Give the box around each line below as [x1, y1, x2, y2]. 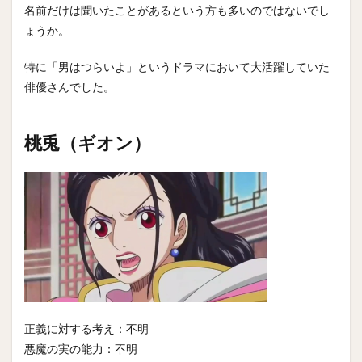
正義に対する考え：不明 [24, 322, 149, 335]
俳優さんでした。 [24, 80, 115, 94]
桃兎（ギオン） [24, 132, 151, 154]
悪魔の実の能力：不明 [24, 342, 137, 356]
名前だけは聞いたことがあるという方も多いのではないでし [24, 3, 330, 17]
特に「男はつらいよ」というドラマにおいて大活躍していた [24, 60, 330, 74]
